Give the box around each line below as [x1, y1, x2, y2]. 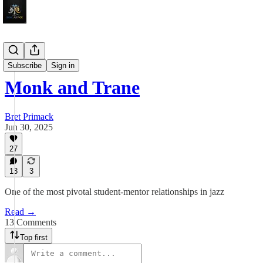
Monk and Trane [5, 77, 140, 99]
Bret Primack [5, 111, 53, 122]
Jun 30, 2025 [5, 122, 53, 132]
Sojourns [5, 54, 38, 64]
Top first [20, 233, 48, 242]
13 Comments [5, 217, 56, 227]
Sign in [51, 61, 75, 70]
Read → [5, 207, 36, 217]
